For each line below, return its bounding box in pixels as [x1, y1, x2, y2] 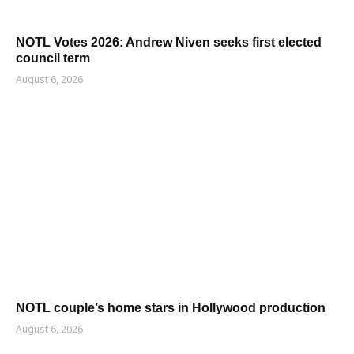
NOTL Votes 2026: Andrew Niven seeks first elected [16, 36, 322, 50]
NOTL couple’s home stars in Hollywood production [16, 301, 326, 315]
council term [16, 51, 90, 66]
